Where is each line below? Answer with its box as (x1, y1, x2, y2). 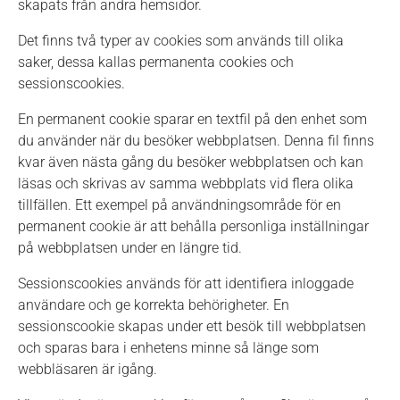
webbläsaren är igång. (18, 361, 161, 378)
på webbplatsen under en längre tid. (18, 239, 242, 256)
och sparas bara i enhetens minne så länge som (18, 339, 319, 356)
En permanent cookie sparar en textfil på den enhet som (18, 111, 367, 128)
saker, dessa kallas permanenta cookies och (18, 54, 294, 71)
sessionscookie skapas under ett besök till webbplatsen (18, 318, 366, 335)
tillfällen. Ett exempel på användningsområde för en (18, 196, 341, 213)
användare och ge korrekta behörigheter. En (18, 296, 289, 313)
